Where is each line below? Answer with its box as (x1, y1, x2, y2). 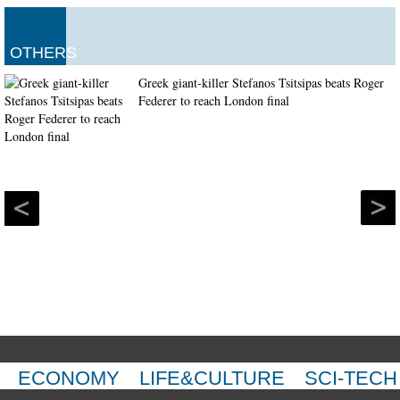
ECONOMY (18, 366, 120, 389)
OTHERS (10, 43, 77, 62)
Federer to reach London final (138, 91, 289, 109)
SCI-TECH (304, 366, 398, 389)
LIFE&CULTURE (139, 366, 286, 389)
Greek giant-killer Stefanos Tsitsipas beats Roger (138, 73, 384, 91)
